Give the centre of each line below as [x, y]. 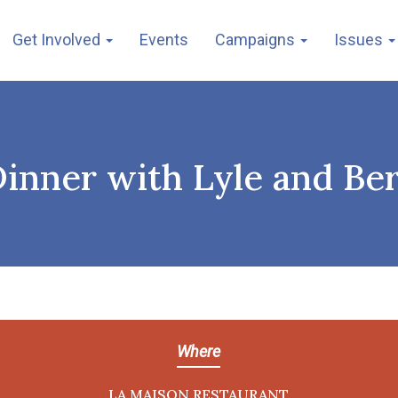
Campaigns [257, 40]
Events [164, 40]
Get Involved [58, 40]
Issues [360, 40]
